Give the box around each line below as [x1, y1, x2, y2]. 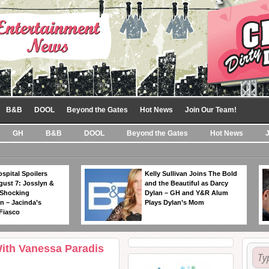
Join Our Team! [185, 106, 237, 114]
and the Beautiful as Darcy [145, 180, 228, 187]
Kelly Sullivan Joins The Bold [145, 170, 237, 177]
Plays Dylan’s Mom [145, 199, 204, 206]
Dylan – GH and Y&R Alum [145, 189, 228, 196]
